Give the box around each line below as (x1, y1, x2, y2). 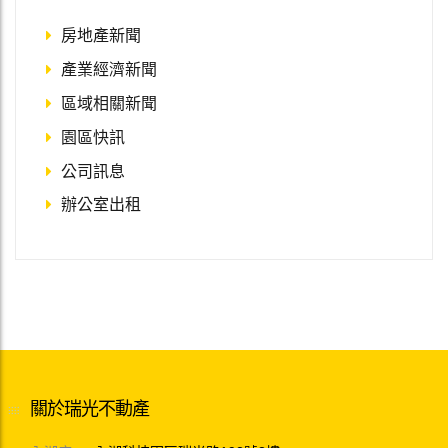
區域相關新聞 (61, 93, 157, 113)
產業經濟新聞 (61, 59, 157, 79)
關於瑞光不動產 (30, 399, 149, 420)
